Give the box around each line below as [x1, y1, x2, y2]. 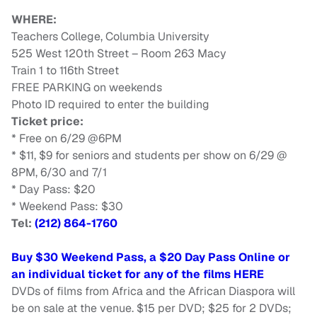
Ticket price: [11, 114, 92, 129]
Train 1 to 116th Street [11, 63, 119, 79]
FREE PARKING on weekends [11, 80, 162, 96]
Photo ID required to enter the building [11, 97, 209, 113]
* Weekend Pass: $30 [11, 199, 123, 214]
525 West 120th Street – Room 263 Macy [11, 46, 226, 62]
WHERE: [11, 12, 57, 28]
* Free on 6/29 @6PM [11, 131, 122, 146]
